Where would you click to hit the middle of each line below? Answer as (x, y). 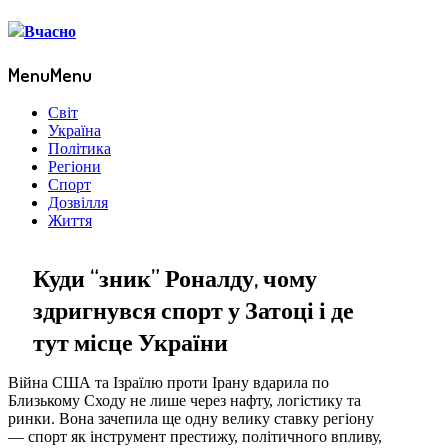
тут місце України (130, 342)
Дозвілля (78, 203)
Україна (74, 131)
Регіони (74, 167)
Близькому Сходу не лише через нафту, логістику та (184, 401)
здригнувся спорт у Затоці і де (193, 310)
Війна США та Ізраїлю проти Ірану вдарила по (168, 383)
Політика (79, 149)
